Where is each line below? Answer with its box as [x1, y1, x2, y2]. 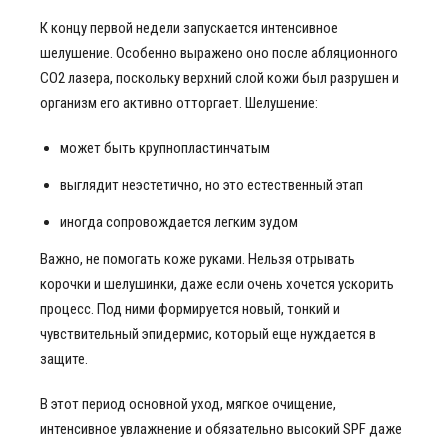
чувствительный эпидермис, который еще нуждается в [40, 325, 376, 343]
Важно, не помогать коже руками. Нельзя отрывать [40, 250, 355, 268]
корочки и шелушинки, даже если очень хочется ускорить [40, 275, 394, 293]
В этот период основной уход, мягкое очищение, [40, 395, 336, 413]
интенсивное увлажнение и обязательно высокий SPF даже [40, 420, 402, 438]
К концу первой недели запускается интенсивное [40, 19, 338, 37]
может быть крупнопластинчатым [60, 139, 270, 157]
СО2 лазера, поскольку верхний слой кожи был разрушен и [40, 69, 399, 87]
